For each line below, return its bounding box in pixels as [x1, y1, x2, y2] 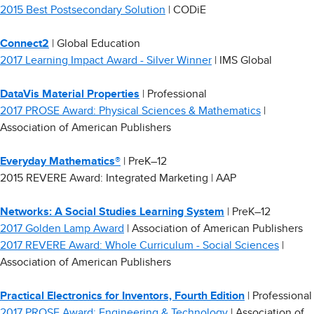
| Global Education [49, 38, 140, 49]
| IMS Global [212, 55, 272, 66]
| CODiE [165, 4, 206, 15]
